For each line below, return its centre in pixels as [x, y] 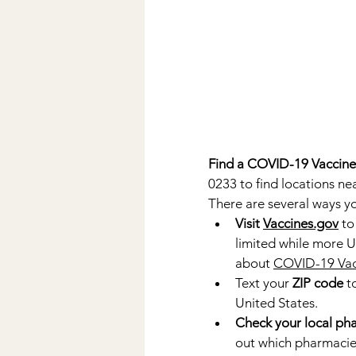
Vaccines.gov [301, 223]
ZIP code [318, 282]
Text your [264, 282]
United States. [277, 302]
